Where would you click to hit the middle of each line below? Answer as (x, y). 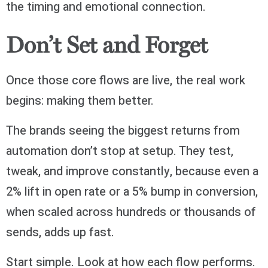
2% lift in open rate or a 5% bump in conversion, (132, 191)
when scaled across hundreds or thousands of (131, 212)
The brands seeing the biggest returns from (123, 130)
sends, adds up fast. (60, 232)
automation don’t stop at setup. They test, (120, 151)
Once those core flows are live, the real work (126, 80)
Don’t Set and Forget (107, 47)
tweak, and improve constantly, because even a (132, 171)
